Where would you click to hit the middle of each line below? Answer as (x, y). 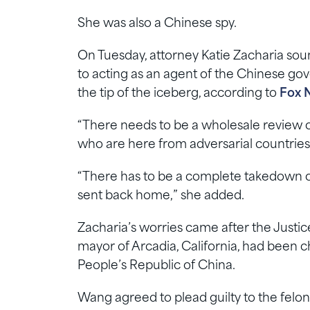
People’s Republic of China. (156, 266)
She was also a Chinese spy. (157, 24)
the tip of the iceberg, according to (179, 94)
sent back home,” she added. (161, 197)
